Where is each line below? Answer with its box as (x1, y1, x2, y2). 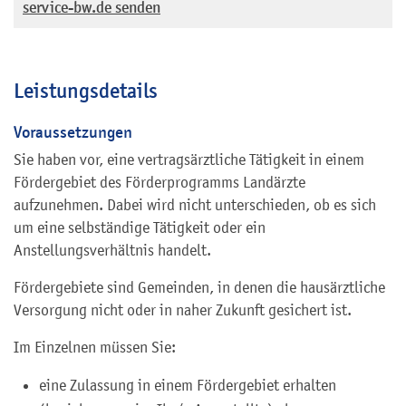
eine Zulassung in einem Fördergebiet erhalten (39, 375, 336, 394)
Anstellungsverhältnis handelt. (14, 240, 211, 259)
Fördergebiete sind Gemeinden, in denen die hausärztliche (14, 277, 385, 296)
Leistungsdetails (14, 77, 158, 103)
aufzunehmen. (14, 195, 107, 214)
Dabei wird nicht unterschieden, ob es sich (107, 195, 376, 214)
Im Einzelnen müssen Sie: (14, 337, 176, 356)
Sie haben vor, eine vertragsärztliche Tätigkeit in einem (14, 150, 364, 169)
